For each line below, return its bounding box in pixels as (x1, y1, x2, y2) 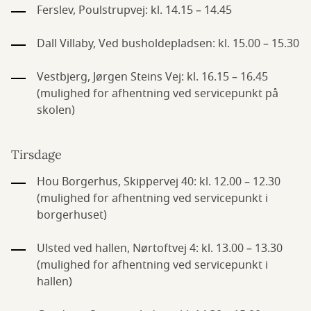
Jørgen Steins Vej (93, 69, 181, 85)
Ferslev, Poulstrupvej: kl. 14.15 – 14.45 (37, 2, 232, 19)
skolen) (37, 102, 75, 119)
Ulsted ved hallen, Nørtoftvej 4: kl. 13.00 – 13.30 (37, 240, 283, 257)
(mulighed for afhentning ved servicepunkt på (37, 85, 278, 102)
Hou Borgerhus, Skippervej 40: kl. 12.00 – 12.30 (37, 174, 280, 190)
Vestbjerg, (37, 69, 93, 85)
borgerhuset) (37, 207, 107, 224)
